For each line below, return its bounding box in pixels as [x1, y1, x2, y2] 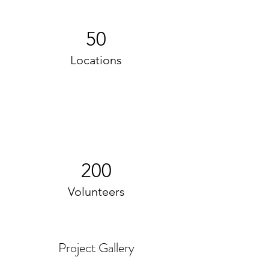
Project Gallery [58, 238, 134, 257]
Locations [70, 53, 122, 67]
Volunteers [67, 184, 125, 199]
